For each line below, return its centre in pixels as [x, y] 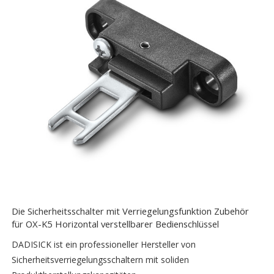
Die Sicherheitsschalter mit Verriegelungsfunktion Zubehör [131, 211]
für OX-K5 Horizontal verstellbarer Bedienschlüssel [116, 224]
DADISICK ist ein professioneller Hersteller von [104, 244]
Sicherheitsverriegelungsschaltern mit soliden [101, 259]
